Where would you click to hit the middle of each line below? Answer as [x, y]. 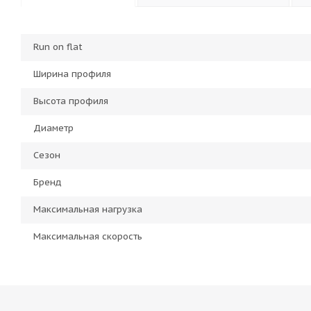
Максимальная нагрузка [88, 210]
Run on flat [58, 47]
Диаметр [53, 128]
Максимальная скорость [88, 237]
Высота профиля [71, 101]
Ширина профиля [72, 74]
